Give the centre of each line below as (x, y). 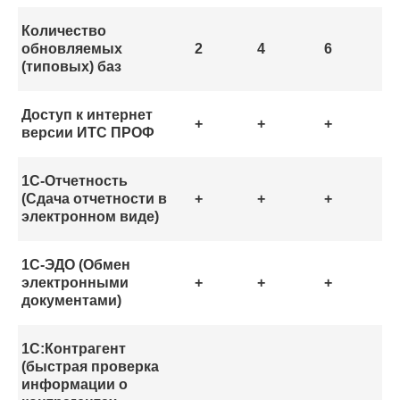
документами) (71, 301)
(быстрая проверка (90, 367)
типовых (58, 67)
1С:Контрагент (74, 349)
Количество (64, 31)
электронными (75, 283)
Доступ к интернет (87, 115)
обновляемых (72, 49)
